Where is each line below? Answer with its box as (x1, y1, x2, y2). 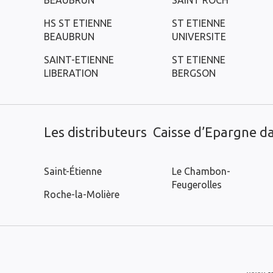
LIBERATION (44, 68, 98, 79)
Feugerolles (172, 179, 222, 190)
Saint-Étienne (44, 166, 102, 177)
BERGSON (172, 68, 216, 79)
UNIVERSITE (172, 31, 226, 42)
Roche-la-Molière (44, 189, 119, 200)
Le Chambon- (172, 166, 230, 177)
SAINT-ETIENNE (44, 54, 114, 65)
